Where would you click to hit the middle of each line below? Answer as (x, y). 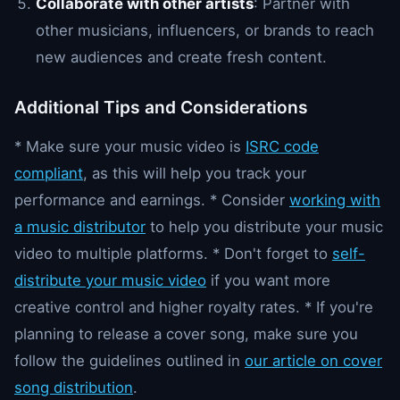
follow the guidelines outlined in (129, 360)
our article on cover (313, 360)
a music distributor (80, 226)
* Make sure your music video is (130, 146)
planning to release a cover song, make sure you (186, 333)
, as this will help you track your (195, 173)
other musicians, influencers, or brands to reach (205, 30)
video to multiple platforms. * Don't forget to (173, 253)
